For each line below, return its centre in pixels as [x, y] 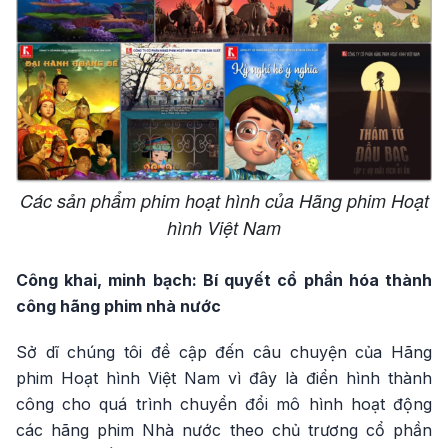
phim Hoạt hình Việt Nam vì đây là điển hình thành [224, 378]
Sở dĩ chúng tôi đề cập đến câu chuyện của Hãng [224, 352]
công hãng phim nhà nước [118, 306]
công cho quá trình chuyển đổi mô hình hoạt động [224, 404]
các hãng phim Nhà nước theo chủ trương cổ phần [224, 430]
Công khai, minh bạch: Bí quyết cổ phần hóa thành [224, 280]
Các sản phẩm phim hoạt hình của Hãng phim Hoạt [224, 201]
